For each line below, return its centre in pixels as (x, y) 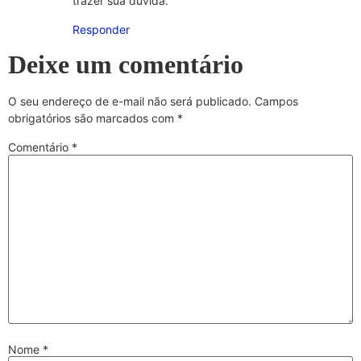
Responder (101, 29)
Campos (276, 101)
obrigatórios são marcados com (93, 118)
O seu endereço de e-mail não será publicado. (130, 101)
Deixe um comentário (126, 64)
